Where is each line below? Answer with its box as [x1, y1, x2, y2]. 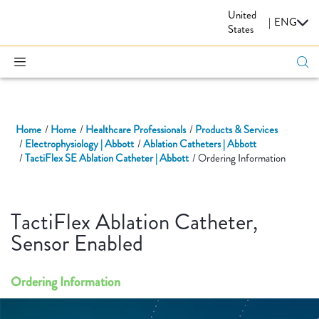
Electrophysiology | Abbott [24, 137, 134, 152]
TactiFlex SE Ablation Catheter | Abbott [24, 151, 189, 166]
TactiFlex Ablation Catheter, [11, 206, 258, 238]
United [227, 8, 256, 23]
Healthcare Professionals [85, 122, 186, 137]
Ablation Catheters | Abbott [142, 137, 256, 152]
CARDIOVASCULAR [86, 13, 187, 29]
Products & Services [194, 122, 278, 137]
